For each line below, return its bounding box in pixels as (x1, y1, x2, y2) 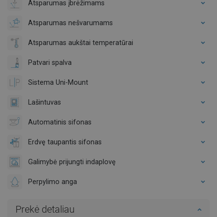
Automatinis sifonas (28, 118, 92, 126)
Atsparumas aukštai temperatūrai (28, 38, 133, 46)
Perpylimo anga (28, 177, 77, 186)
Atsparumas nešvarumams (28, 18, 113, 27)
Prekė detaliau (15, 203, 75, 215)
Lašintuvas (28, 98, 61, 106)
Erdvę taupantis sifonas (28, 138, 102, 146)
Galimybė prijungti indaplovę (28, 157, 116, 166)
